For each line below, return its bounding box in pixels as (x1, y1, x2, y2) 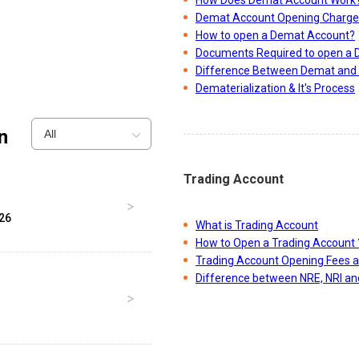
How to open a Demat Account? (196, 28, 355, 42)
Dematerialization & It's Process (196, 81, 355, 95)
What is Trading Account (196, 218, 318, 232)
